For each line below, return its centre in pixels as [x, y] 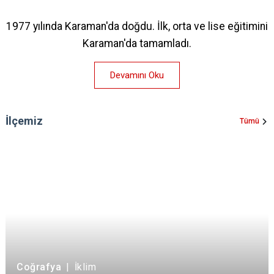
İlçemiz [24, 121]
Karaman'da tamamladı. [137, 44]
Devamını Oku [137, 76]
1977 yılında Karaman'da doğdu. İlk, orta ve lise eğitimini [137, 27]
